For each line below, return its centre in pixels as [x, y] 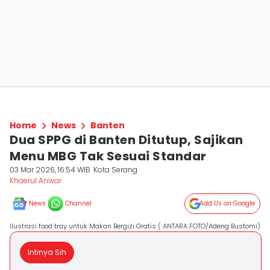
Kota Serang [116, 170]
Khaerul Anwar [36, 181]
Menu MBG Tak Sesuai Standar [108, 156]
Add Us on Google [227, 203]
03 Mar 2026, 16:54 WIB [50, 170]
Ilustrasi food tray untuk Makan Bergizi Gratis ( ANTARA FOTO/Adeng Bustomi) [135, 226]
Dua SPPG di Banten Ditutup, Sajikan [127, 140]
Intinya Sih [47, 252]
